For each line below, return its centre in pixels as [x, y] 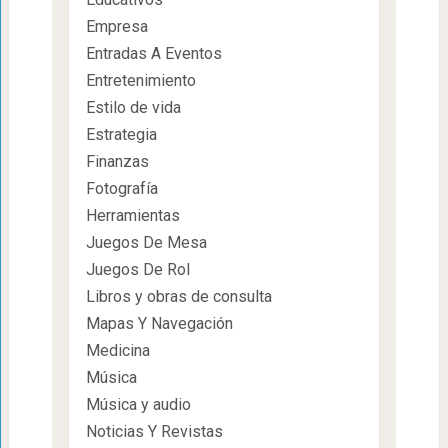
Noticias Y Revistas [154, 432]
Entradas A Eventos [153, 54]
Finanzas [117, 162]
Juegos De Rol [137, 270]
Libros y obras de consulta [178, 297]
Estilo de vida [133, 108]
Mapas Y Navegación [159, 324]
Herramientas [132, 216]
